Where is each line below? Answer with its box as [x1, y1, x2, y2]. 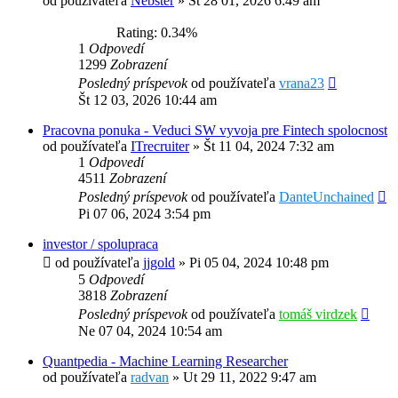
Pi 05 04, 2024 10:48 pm [189, 255, 329, 271]
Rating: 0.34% [109, 25, 197, 41]
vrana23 [279, 76, 324, 92]
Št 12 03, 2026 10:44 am [78, 92, 217, 108]
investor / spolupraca [43, 236, 158, 252]
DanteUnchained [279, 189, 374, 205]
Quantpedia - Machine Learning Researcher [43, 354, 288, 370]
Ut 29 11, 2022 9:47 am [183, 370, 316, 386]
